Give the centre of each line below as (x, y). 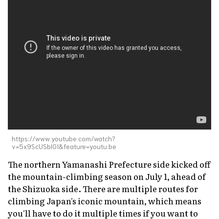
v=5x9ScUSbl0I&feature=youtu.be (64, 146)
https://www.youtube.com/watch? (64, 138)
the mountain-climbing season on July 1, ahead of (107, 176)
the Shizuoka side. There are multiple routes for (103, 188)
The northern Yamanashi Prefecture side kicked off (109, 164)
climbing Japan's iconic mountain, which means (105, 200)
